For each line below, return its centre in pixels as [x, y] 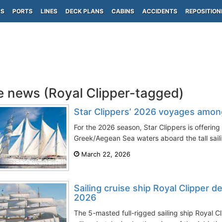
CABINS [123, 11]
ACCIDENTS [160, 11]
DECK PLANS [84, 11]
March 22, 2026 [105, 154]
